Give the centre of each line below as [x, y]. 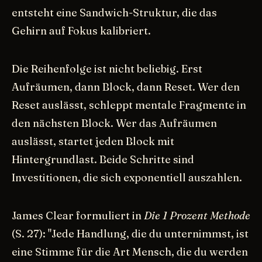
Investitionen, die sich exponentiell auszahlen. [127, 177]
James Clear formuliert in [78, 215]
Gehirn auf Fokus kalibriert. [81, 30]
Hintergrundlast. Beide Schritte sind [103, 159]
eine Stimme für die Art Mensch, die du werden [130, 251]
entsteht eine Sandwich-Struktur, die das [114, 12]
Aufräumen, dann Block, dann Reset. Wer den [126, 87]
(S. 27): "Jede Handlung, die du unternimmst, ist [130, 233]
